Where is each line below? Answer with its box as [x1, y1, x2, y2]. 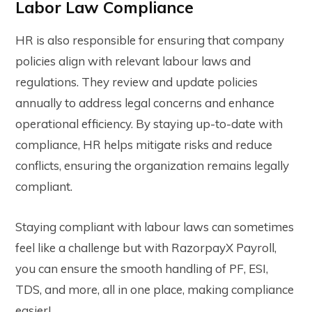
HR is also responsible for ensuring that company [15, 33, 284, 48]
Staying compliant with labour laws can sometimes [15, 219, 294, 235]
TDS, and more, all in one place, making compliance [15, 282, 294, 297]
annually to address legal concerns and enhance [15, 95, 274, 111]
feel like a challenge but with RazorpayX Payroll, [15, 240, 276, 256]
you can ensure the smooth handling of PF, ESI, [15, 261, 268, 276]
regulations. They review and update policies [15, 75, 258, 90]
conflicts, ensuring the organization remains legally [15, 158, 289, 173]
